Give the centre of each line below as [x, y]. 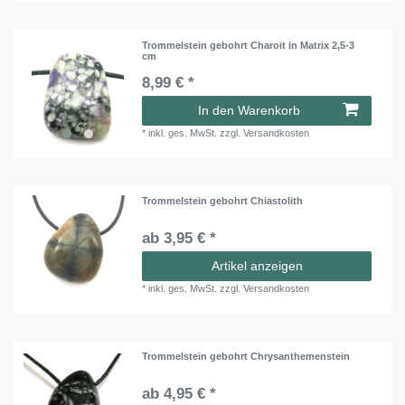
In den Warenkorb [249, 110]
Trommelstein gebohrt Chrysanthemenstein [246, 357]
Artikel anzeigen [257, 265]
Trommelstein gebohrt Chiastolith [223, 200]
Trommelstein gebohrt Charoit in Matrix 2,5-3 [249, 45]
